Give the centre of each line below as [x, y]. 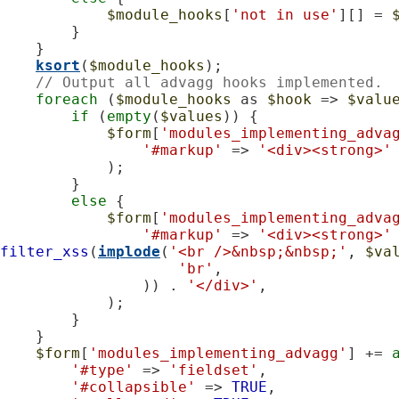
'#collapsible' [134, 387]
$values [191, 116]
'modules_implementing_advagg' [218, 353]
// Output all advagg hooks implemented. [209, 82]
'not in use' [285, 14]
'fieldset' [214, 370]
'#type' [102, 370]
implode [129, 251]
